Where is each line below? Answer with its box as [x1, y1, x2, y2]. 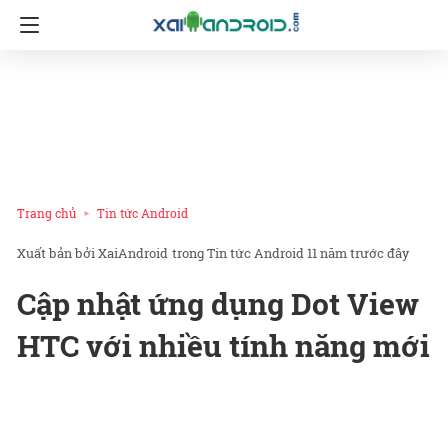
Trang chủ [17, 205, 76, 221]
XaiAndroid [98, 244, 168, 263]
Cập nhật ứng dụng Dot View [17, 284, 419, 324]
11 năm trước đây [307, 244, 409, 263]
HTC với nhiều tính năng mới [17, 326, 430, 366]
